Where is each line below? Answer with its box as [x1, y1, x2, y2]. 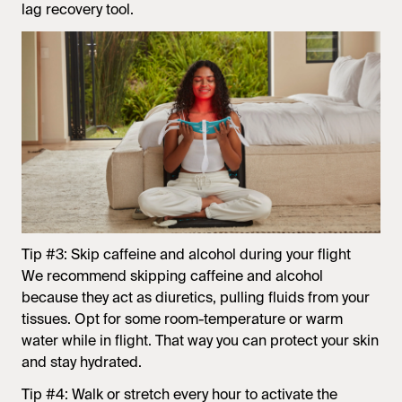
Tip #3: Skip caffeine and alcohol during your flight [22, 245, 351, 265]
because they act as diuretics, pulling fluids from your [22, 288, 370, 308]
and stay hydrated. [22, 353, 142, 372]
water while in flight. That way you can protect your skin [22, 331, 379, 351]
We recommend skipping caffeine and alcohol [22, 267, 323, 286]
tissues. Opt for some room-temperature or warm [22, 310, 343, 329]
